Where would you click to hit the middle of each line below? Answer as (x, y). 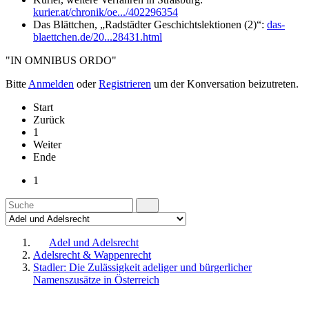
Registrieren (125, 83)
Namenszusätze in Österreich (96, 279)
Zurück (49, 119)
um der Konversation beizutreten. (225, 83)
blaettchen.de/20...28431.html (98, 37)
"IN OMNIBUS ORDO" (61, 60)
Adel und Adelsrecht (94, 242)
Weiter (47, 144)
